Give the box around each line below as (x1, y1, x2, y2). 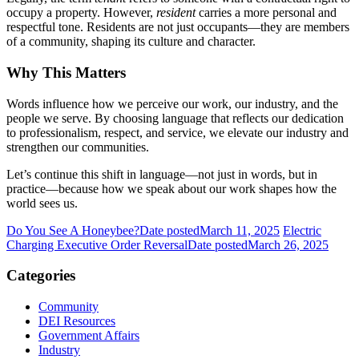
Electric (283, 223, 321, 237)
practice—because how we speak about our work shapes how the (6, 181, 337, 196)
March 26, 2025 (248, 237, 329, 252)
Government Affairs (38, 329, 139, 343)
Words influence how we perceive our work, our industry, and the (6, 96, 338, 111)
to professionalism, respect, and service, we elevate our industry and (6, 125, 349, 139)
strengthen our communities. (6, 139, 149, 154)
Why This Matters (6, 63, 126, 81)
